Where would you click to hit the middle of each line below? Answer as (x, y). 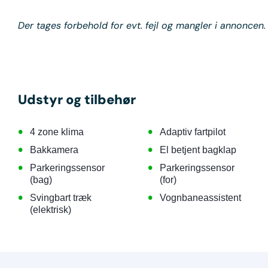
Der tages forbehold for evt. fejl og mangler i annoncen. (142, 25)
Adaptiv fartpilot (192, 132)
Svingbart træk (61, 197)
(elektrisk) (51, 209)
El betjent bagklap (198, 150)
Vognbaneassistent (200, 197)
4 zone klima (57, 132)
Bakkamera (54, 150)
